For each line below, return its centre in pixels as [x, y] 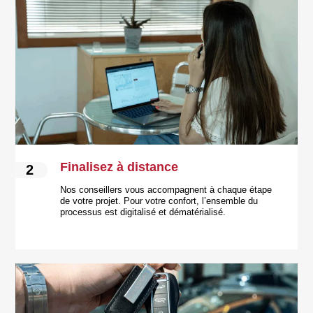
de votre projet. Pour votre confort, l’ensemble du [159, 201]
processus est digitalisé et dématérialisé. [143, 212]
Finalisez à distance [119, 167]
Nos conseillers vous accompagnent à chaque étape [166, 190]
